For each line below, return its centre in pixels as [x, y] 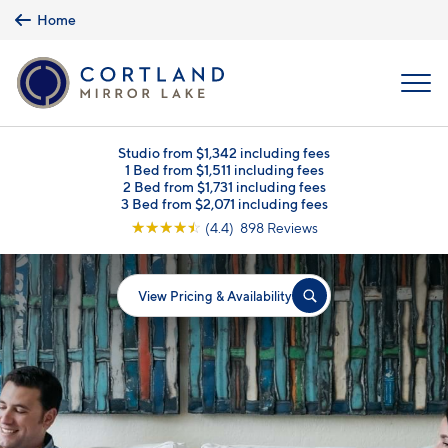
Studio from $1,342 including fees [224, 153]
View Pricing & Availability [215, 295]
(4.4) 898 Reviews [261, 228]
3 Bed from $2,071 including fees [224, 204]
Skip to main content [74, 17]
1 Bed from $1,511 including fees [224, 170]
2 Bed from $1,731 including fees [224, 187]
